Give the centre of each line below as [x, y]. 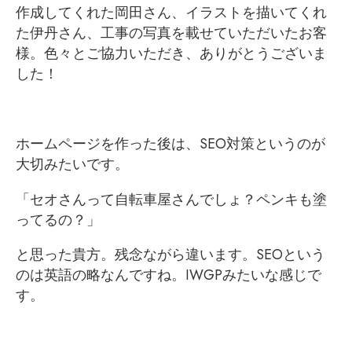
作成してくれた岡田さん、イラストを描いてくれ [171, 13]
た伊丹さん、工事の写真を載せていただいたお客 [171, 33]
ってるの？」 [58, 220]
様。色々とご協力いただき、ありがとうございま [171, 53]
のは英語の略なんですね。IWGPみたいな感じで [169, 275]
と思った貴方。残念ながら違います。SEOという [170, 255]
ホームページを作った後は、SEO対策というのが [170, 144]
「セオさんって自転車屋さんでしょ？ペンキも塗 [171, 199]
